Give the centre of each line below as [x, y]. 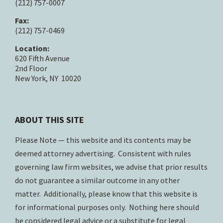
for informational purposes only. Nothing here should [107, 207]
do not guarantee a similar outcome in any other [97, 180]
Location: [32, 48]
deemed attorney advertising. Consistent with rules [103, 153]
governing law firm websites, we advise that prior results [111, 167]
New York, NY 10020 [48, 78]
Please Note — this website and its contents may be [103, 140]
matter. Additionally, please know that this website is [106, 193]
